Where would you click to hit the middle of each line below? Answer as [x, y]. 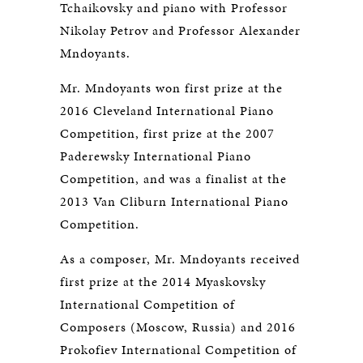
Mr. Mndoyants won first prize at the [171, 88]
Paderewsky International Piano [156, 156]
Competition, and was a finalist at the [173, 179]
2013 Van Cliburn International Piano [174, 202]
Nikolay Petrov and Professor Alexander [180, 31]
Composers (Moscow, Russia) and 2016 [178, 327]
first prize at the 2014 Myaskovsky [163, 282]
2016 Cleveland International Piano [167, 111]
